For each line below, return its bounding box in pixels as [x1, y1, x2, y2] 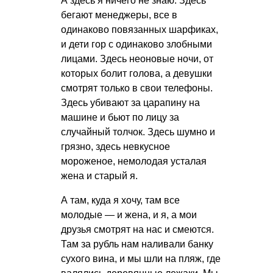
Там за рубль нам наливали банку [61, 238, 213, 249]
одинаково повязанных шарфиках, [61, 24, 218, 35]
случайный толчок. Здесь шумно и [61, 126, 215, 137]
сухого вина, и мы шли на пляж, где [61, 253, 221, 264]
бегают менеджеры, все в [61, 9, 177, 20]
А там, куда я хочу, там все [61, 194, 180, 205]
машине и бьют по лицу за [61, 112, 179, 122]
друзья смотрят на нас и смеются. [61, 224, 214, 235]
